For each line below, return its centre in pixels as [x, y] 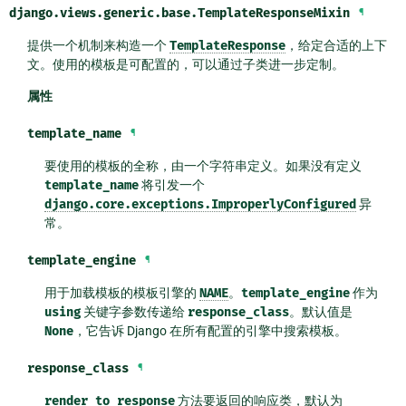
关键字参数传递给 [135, 312]
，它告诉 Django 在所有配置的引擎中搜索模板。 [211, 331]
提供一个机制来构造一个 [98, 46]
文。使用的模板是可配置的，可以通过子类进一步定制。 [185, 65]
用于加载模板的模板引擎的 [122, 293]
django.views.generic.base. [103, 14]
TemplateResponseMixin [274, 14]
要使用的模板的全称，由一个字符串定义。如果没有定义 [203, 166]
